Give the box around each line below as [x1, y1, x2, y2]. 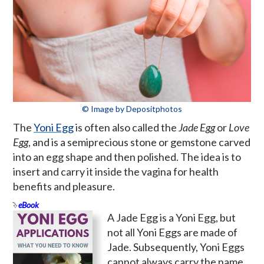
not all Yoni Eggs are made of [107, 225, 237, 239]
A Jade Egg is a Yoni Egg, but [107, 210, 236, 224]
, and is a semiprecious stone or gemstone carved [28, 135, 250, 148]
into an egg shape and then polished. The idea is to [13, 150, 241, 163]
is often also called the [74, 120, 179, 134]
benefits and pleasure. [13, 179, 115, 193]
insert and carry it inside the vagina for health [13, 164, 219, 178]
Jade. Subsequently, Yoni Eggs [107, 240, 245, 253]
